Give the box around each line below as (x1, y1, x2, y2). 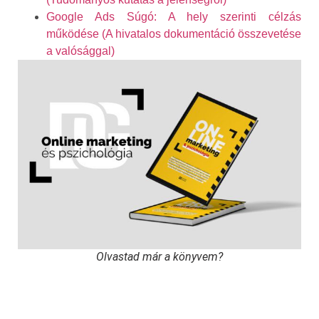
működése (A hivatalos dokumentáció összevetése (46, 28, 301, 41)
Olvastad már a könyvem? (96, 249, 223, 263)
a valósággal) (46, 45, 115, 58)
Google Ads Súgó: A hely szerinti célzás (46, 11, 301, 23)
